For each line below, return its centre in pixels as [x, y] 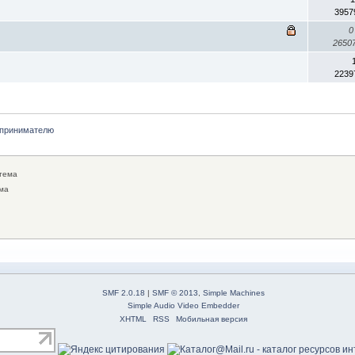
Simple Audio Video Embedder [183, 306]
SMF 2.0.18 [124, 293]
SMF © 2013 [175, 293]
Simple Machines [234, 293]
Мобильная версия [212, 319]
